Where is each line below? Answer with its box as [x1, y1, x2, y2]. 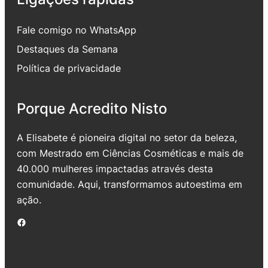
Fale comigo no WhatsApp [17, 23, 136, 36]
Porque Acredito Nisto [17, 99, 167, 118]
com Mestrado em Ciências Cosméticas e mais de [17, 147, 243, 160]
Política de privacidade [17, 62, 121, 74]
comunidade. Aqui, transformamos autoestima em [17, 178, 242, 191]
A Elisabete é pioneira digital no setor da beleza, [17, 132, 237, 144]
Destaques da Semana [17, 42, 118, 55]
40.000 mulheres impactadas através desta [17, 163, 213, 175]
